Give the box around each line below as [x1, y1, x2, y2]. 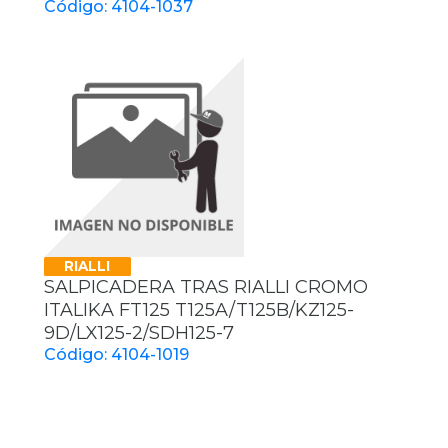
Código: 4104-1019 [44, 345, 189, 365]
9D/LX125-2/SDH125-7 [44, 322, 234, 345]
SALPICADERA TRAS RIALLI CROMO [44, 276, 368, 299]
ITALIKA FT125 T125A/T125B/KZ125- [44, 299, 354, 322]
